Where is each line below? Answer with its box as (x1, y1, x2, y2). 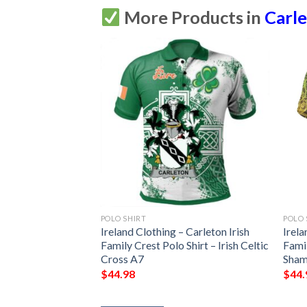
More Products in (121, 7, 265, 28)
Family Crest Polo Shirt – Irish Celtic (100, 238, 269, 252)
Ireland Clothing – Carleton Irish (100, 225, 249, 238)
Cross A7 (100, 252, 144, 266)
